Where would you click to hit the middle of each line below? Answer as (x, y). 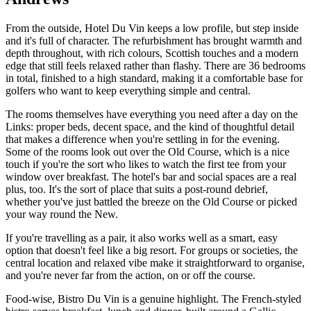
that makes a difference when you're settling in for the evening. (143, 140)
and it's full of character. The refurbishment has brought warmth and (154, 41)
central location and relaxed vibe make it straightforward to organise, (155, 263)
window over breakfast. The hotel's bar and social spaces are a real (151, 177)
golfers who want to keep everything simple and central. (128, 91)
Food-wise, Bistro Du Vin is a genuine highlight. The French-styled (153, 299)
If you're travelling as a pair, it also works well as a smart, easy (142, 238)
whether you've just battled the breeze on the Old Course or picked (151, 202)
